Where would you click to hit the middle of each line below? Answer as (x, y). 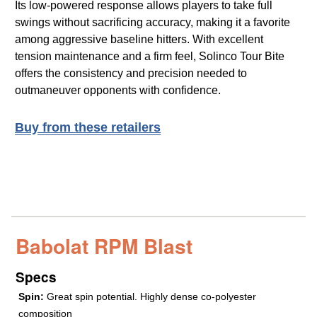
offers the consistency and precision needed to (131, 74)
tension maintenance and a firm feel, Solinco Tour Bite (150, 57)
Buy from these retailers (88, 128)
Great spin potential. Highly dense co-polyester (150, 297)
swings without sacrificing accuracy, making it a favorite (152, 23)
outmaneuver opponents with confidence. (118, 91)
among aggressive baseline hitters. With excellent (139, 40)
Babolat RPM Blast (104, 246)
